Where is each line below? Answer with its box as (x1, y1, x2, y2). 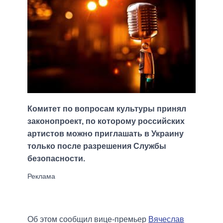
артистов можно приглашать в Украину (27, 129, 184, 138)
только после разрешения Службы (27, 142, 166, 151)
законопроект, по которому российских (27, 117, 185, 126)
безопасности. (27, 154, 85, 163)
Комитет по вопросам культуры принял (27, 105, 186, 113)
